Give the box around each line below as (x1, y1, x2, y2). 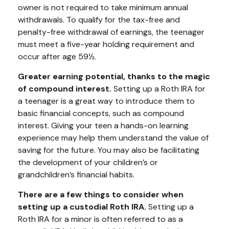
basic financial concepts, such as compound (18, 107, 184, 119)
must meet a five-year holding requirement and (18, 38, 194, 50)
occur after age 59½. (18, 51, 96, 62)
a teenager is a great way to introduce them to (18, 95, 195, 106)
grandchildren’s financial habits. (18, 169, 134, 180)
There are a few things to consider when (18, 189, 184, 200)
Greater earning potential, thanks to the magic (18, 71, 210, 82)
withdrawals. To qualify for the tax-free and (18, 14, 180, 25)
